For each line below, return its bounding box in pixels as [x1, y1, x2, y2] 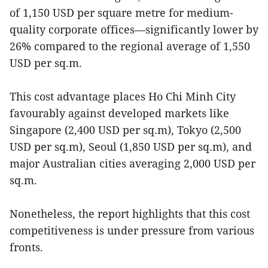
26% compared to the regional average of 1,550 [10, 39, 250, 53]
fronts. [10, 240, 43, 254]
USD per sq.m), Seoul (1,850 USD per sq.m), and [10, 139, 252, 154]
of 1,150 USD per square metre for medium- [10, 5, 233, 20]
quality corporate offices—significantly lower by [10, 22, 258, 36]
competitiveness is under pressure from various [10, 223, 254, 237]
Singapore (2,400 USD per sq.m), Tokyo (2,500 [10, 123, 241, 137]
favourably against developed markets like [10, 106, 229, 120]
